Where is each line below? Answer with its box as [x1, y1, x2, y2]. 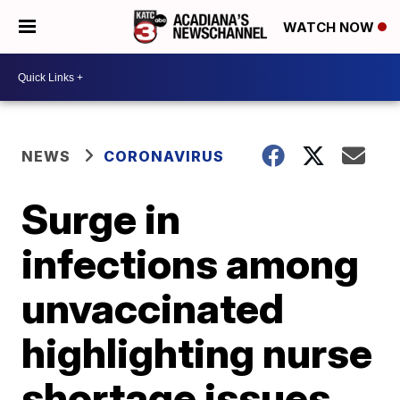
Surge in [21, 194, 181, 244]
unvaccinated [21, 283, 285, 333]
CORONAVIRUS [104, 147, 225, 165]
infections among [21, 238, 360, 288]
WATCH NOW [283, 19, 378, 37]
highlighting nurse [21, 328, 373, 378]
